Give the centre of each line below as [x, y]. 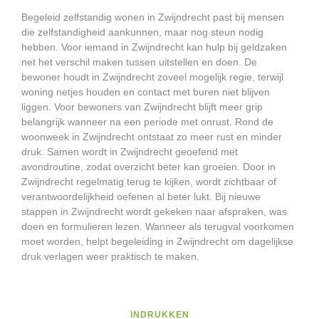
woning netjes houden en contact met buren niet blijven [146, 92]
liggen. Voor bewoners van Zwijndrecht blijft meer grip [142, 107]
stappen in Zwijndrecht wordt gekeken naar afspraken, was [154, 212]
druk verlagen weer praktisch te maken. [110, 257]
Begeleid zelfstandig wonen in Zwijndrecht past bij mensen [153, 17]
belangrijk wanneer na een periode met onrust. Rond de [147, 122]
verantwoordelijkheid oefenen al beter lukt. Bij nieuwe [141, 197]
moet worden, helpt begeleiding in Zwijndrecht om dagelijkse [157, 242]
